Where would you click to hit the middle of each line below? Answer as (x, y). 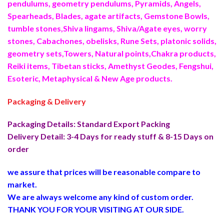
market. (22, 184)
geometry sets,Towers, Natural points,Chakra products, (112, 53)
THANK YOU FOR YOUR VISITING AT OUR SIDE (95, 209)
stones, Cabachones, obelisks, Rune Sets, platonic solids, (112, 40)
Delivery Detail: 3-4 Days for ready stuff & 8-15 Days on (110, 136)
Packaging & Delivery (47, 101)
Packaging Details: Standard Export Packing (89, 124)
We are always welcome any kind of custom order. (100, 197)
